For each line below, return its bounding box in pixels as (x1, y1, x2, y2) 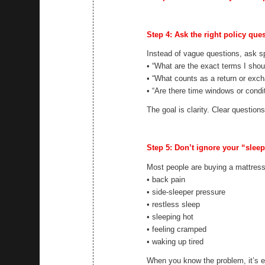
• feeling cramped (147, 224, 207, 234)
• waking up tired (147, 237, 204, 246)
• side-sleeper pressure (147, 187, 226, 196)
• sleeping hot (147, 212, 194, 221)
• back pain (147, 174, 186, 184)
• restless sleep (147, 199, 201, 209)
